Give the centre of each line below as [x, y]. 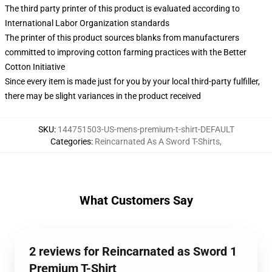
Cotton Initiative [35, 67]
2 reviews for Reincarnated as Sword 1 [133, 251]
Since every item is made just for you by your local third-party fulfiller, [132, 81]
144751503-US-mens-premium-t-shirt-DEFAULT [146, 129]
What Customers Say [136, 200]
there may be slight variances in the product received [103, 96]
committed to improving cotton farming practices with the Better [126, 52]
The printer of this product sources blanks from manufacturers [122, 38]
